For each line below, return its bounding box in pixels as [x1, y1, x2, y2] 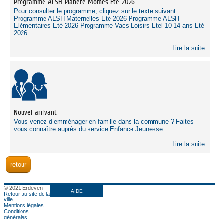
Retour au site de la [3, 191, 50, 197]
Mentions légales [3, 202, 44, 209]
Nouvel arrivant [13, 108, 57, 116]
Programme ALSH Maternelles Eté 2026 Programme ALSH [13, 14, 179, 22]
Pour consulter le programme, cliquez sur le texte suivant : [13, 7, 179, 15]
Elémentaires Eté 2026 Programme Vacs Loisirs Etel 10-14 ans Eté [13, 22, 204, 29]
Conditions [3, 208, 29, 215]
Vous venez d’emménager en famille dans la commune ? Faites [13, 117, 194, 125]
